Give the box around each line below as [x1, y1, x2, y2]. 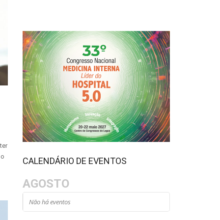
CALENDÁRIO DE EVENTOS [23, 155, 127, 166]
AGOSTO [23, 176, 70, 191]
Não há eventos [29, 197, 71, 206]
